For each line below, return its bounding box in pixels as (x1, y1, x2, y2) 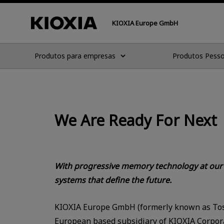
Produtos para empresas (34, 51, 115, 60)
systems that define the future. (54, 174, 171, 185)
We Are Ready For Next (54, 109, 217, 130)
